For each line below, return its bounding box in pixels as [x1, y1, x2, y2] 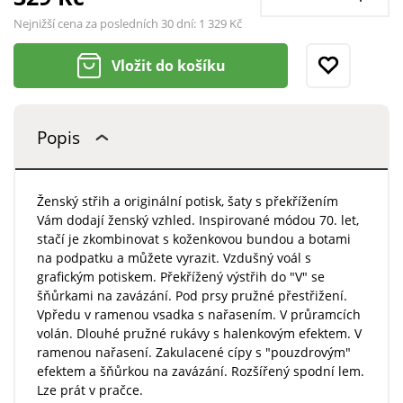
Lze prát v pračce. [36, 381, 143, 399]
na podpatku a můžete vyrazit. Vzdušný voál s [36, 249, 311, 267]
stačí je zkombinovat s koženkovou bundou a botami [36, 230, 351, 248]
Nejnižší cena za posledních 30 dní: [13, 15, 199, 32]
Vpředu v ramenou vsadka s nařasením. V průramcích [36, 306, 361, 324]
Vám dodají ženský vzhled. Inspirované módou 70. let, [36, 211, 359, 229]
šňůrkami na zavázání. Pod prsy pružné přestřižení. [36, 287, 347, 305]
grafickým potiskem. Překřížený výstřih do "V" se [36, 268, 325, 286]
